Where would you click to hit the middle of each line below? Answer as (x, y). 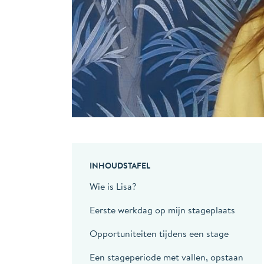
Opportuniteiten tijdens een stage (159, 233)
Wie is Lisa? (113, 186)
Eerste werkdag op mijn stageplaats (162, 209)
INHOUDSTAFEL (120, 165)
